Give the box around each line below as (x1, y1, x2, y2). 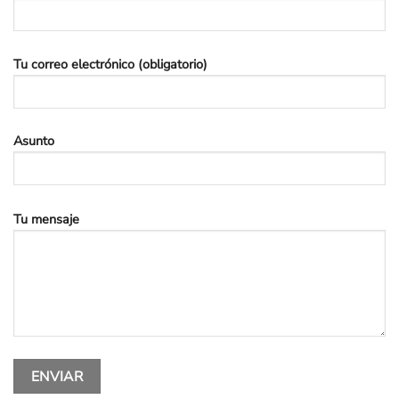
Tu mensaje (13, 209, 79, 228)
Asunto (13, 132, 54, 151)
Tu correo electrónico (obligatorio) (13, 54, 208, 73)
